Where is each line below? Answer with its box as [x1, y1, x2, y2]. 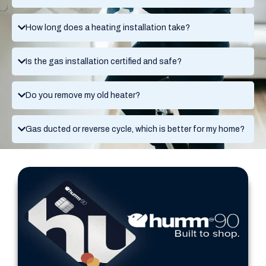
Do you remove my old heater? [26, 90, 140, 100]
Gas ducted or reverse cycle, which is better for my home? [26, 124, 245, 134]
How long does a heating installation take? [26, 23, 190, 32]
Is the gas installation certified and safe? [26, 56, 182, 66]
